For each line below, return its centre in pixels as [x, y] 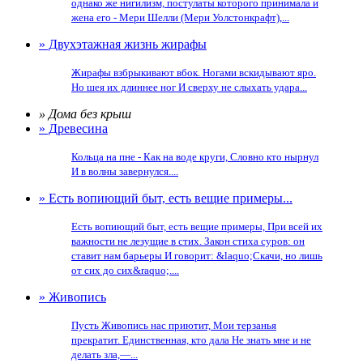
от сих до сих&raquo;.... [125, 270]
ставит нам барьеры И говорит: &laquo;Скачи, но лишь [197, 256]
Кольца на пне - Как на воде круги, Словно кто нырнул [195, 157]
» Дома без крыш [85, 114]
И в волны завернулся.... [125, 171]
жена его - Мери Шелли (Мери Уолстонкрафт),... [180, 17]
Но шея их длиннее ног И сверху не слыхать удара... [189, 87]
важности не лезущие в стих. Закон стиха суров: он [188, 241]
